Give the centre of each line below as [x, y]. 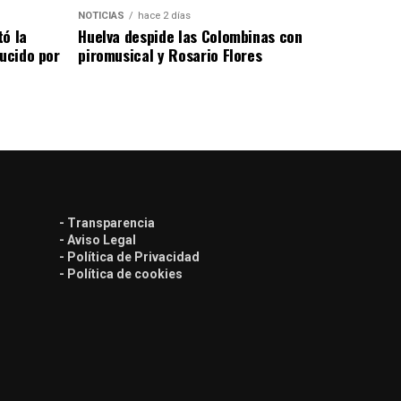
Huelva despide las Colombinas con [190, 35]
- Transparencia [107, 222]
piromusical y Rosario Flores [170, 54]
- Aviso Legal [98, 239]
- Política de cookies [121, 273]
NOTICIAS [102, 15]
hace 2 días [165, 15]
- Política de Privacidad [129, 256]
